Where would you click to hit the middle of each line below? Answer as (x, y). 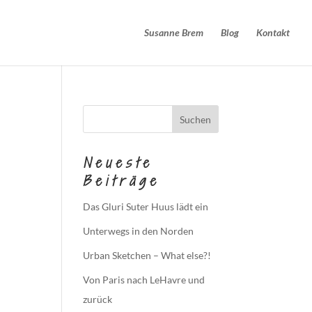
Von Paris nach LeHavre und (144, 280)
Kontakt (273, 32)
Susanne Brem (174, 32)
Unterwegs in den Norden (139, 231)
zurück (98, 299)
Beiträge (122, 181)
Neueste (118, 163)
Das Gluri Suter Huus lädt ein (146, 206)
